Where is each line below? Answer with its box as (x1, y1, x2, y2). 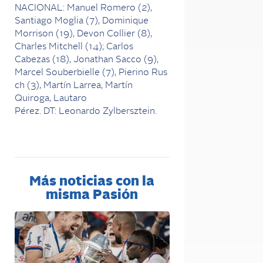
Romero (100, 3, 136, 13)
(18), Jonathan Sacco (52, 55, 141, 65)
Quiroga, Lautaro (15, 93, 87, 103)
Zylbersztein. (103, 106, 157, 116)
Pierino (119, 68, 149, 77)
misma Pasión (46, 188, 139, 203)
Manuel (67, 3, 98, 13)
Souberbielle (46, 68, 100, 77)
